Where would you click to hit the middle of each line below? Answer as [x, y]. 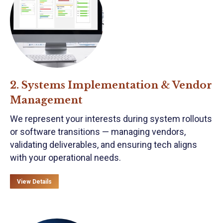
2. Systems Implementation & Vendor [111, 85]
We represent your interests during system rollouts [111, 119]
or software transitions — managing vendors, [98, 132]
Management [46, 100]
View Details [34, 182]
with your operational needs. [65, 158]
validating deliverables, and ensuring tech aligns [104, 145]
